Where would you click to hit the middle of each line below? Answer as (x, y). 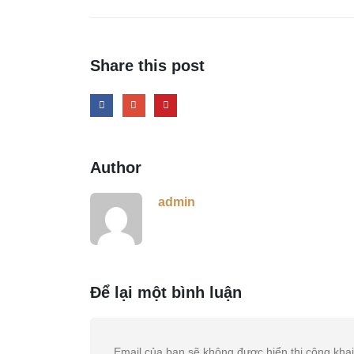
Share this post (147, 66)
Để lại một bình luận (166, 292)
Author (116, 167)
